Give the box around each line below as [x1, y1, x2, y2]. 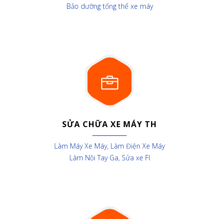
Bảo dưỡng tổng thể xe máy [66, 1, 153, 11]
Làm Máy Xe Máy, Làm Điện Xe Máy [54, 141, 165, 151]
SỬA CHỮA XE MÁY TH [62, 119, 157, 130]
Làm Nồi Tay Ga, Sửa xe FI [69, 153, 150, 163]
